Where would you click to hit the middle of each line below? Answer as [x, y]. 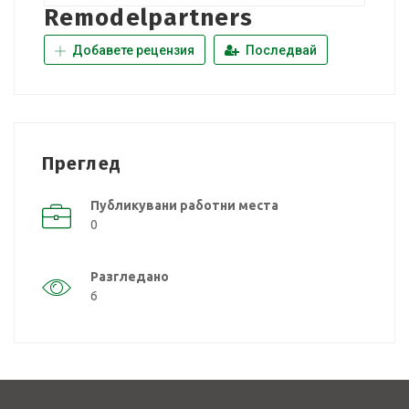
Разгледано [130, 276]
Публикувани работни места [184, 205]
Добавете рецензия [132, 50]
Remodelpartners [149, 17]
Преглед [82, 163]
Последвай [280, 50]
